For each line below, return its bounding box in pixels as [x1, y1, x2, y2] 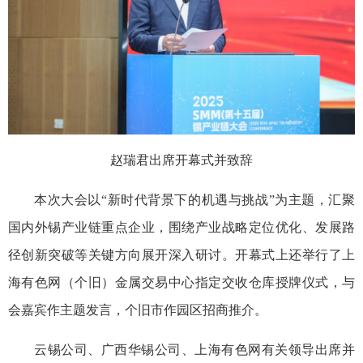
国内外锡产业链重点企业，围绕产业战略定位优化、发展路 [8, 220, 355, 234]
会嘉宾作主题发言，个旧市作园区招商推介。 [8, 302, 267, 317]
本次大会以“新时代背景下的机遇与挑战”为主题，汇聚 [34, 192, 355, 207]
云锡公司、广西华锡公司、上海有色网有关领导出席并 [34, 342, 355, 357]
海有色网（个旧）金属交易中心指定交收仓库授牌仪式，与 [8, 275, 355, 289]
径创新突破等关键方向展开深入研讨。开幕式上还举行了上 [8, 247, 355, 262]
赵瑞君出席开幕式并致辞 [110, 152, 253, 167]
